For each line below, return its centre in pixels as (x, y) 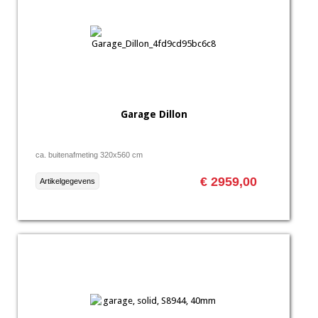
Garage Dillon (154, 114)
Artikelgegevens (67, 181)
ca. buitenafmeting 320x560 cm (89, 155)
